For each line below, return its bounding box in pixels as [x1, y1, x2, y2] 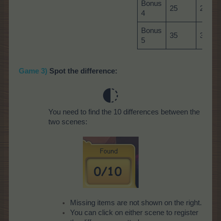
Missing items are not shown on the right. [70, 199, 202, 207]
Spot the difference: [47, 67, 117, 75]
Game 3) [19, 67, 47, 75]
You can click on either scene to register [70, 209, 198, 217]
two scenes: [48, 118, 87, 126]
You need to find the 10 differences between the [48, 108, 200, 116]
